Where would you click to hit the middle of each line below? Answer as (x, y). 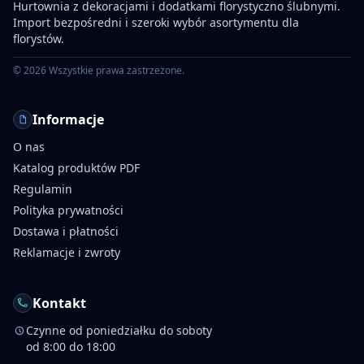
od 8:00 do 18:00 (71, 347)
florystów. (39, 39)
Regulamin (43, 189)
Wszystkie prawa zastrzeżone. (115, 70)
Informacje (68, 119)
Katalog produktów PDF (76, 168)
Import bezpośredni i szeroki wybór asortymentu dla (156, 22)
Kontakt (59, 303)
